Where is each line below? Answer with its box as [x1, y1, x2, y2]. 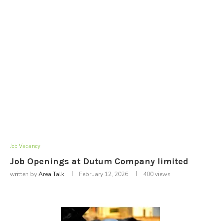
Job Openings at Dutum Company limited [10, 155, 188, 167]
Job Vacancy [10, 142, 40, 150]
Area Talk [38, 170, 64, 178]
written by [10, 170, 38, 178]
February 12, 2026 [79, 170, 128, 178]
